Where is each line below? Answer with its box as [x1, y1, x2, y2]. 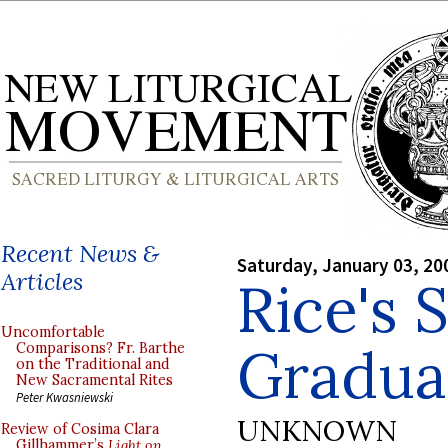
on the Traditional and [16, 355, 170, 373]
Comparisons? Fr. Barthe [16, 339, 185, 357]
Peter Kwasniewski [16, 389, 113, 405]
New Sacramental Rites [16, 371, 173, 389]
